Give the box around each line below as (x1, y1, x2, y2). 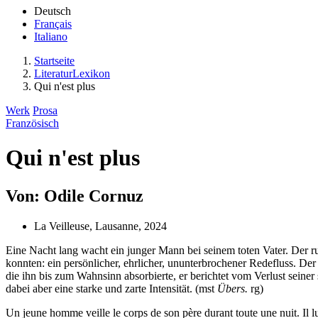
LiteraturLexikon (34, 67, 110, 79)
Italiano (34, 31, 67, 43)
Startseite (34, 55, 75, 67)
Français (34, 18, 72, 30)
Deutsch (34, 5, 71, 17)
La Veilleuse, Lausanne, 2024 (34, 219, 167, 232)
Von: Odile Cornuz (6, 186, 143, 205)
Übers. (217, 282, 248, 295)
